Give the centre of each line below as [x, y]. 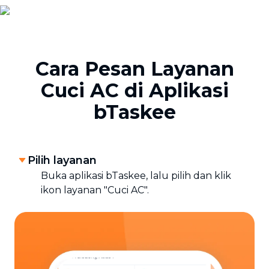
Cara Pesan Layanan [134, 69]
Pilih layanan [62, 161]
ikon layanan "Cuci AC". [95, 190]
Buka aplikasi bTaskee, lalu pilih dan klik [136, 176]
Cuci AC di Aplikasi [134, 91]
